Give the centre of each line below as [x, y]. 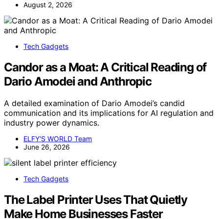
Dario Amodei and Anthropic [78, 82]
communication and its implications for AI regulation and [109, 113]
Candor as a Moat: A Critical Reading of [105, 67]
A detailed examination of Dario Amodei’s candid [94, 103]
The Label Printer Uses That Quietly [96, 199]
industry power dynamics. [52, 123]
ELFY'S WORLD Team [58, 139]
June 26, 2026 [47, 147]
